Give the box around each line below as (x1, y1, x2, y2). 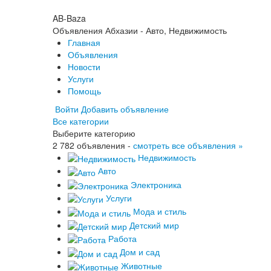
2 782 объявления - (53, 139, 133, 151)
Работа (108, 232, 137, 244)
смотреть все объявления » (133, 139, 243, 151)
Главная (68, 36, 100, 48)
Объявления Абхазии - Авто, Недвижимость (53, 24, 227, 36)
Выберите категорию (53, 127, 135, 139)
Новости (68, 60, 100, 73)
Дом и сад (120, 246, 160, 258)
